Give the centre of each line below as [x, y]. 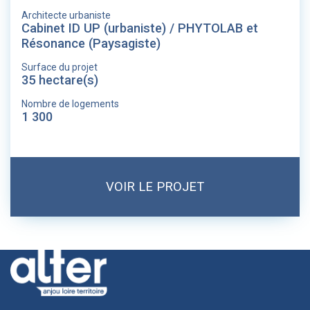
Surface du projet [60, 67]
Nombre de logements [70, 104]
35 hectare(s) [60, 80]
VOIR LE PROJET [155, 186]
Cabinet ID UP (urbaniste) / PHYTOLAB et [140, 28]
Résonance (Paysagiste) [91, 43]
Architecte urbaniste [66, 15]
